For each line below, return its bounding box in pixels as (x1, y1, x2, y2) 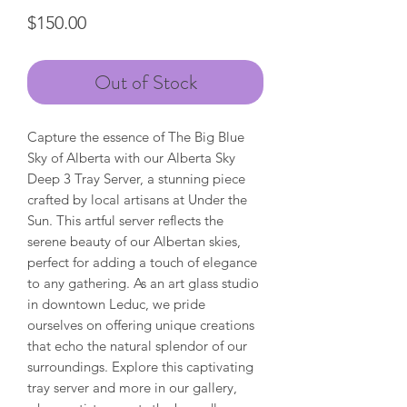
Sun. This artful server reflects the (27, 211, 223, 229)
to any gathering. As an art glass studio (27, 273, 259, 292)
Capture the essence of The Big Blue (27, 127, 244, 145)
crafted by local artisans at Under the (27, 190, 247, 208)
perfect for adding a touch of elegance (27, 253, 257, 271)
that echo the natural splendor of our (27, 336, 247, 354)
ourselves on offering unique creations (27, 315, 254, 333)
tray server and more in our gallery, (27, 378, 237, 396)
